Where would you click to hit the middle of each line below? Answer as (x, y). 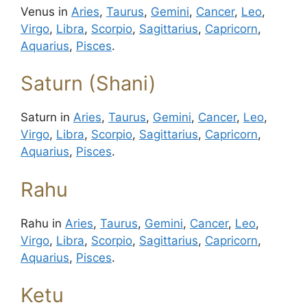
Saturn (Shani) (88, 83)
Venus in (46, 11)
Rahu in (43, 223)
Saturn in (47, 117)
